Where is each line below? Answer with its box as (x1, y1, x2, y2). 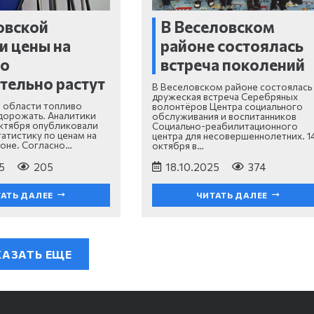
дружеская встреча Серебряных (151, 90, 298, 102)
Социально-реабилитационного (151, 119, 298, 132)
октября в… (151, 139, 204, 151)
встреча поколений (161, 55, 308, 75)
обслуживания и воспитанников (151, 109, 296, 122)
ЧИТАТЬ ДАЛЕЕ (196, 190, 268, 200)
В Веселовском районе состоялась (151, 80, 312, 93)
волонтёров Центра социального (151, 100, 303, 112)
